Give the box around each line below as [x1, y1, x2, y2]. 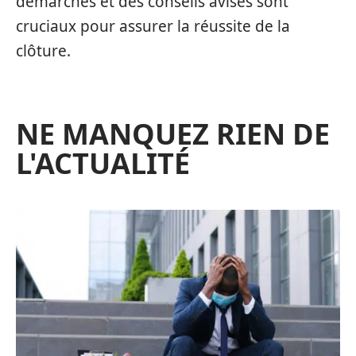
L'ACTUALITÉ [16, 143, 190, 183]
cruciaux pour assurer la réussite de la [16, 15, 290, 37]
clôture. [16, 40, 71, 61]
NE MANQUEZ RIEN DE [16, 114, 330, 153]
